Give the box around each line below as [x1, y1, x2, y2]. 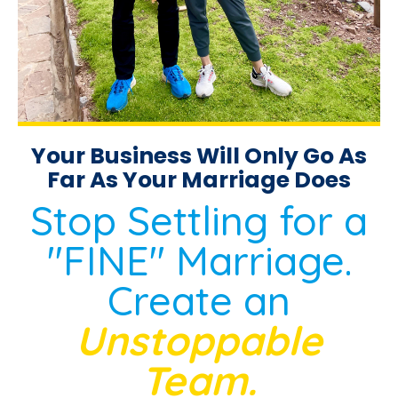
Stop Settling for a [30, 195, 368, 245]
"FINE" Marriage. [46, 235, 352, 285]
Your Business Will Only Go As [31, 139, 367, 171]
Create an [107, 275, 291, 325]
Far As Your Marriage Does [47, 163, 351, 195]
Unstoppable [76, 314, 322, 365]
